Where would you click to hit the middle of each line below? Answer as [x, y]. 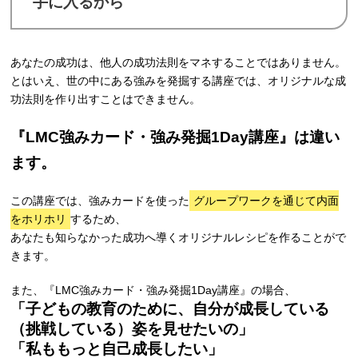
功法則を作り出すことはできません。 [106, 99]
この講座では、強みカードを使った [100, 201]
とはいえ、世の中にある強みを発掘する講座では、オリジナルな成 [179, 81]
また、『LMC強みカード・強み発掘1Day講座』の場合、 [153, 290]
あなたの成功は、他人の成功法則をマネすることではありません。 [179, 63]
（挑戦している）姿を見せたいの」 [132, 329]
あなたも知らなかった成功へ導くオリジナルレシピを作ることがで [179, 238]
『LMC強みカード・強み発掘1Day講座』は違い [175, 137]
